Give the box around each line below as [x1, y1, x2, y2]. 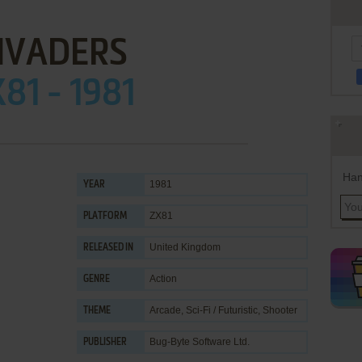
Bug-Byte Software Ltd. [149, 336, 250, 347]
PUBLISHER [83, 338, 127, 347]
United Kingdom [149, 242, 221, 253]
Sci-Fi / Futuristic [186, 305, 258, 316]
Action [149, 273, 177, 284]
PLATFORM [83, 212, 127, 221]
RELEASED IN [83, 243, 133, 253]
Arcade [149, 305, 181, 316]
